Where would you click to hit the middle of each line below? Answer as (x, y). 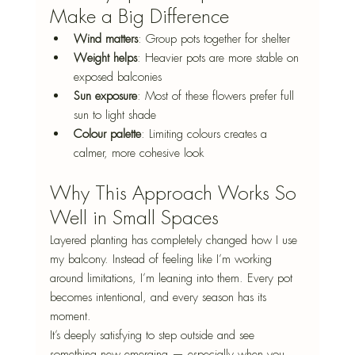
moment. (70, 316)
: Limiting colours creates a (206, 134)
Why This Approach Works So (176, 193)
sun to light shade (115, 115)
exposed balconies (117, 76)
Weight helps (105, 57)
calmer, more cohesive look (138, 153)
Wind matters (105, 38)
